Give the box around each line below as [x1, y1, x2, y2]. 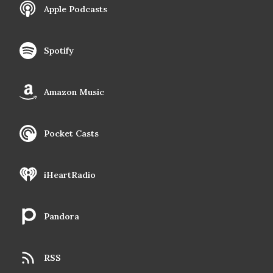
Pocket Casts [44, 128, 99, 140]
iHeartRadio [44, 169, 96, 181]
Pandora [44, 211, 79, 222]
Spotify [44, 45, 74, 57]
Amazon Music [44, 87, 104, 98]
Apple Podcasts [44, 4, 107, 15]
